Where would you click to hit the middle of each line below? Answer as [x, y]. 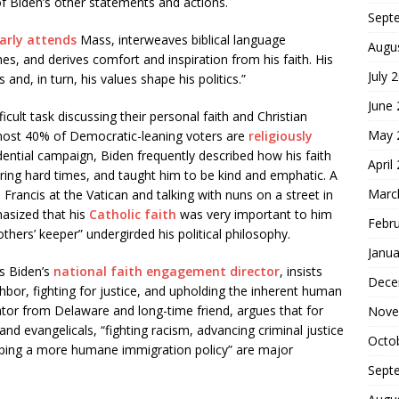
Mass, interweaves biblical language [181, 40]
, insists [301, 271]
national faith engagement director [167, 271]
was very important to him [254, 214]
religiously [281, 136]
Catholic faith [133, 214]
